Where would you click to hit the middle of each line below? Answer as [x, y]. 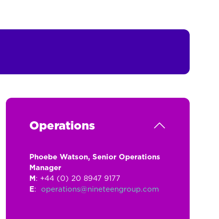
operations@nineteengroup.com [100, 189]
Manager [45, 168]
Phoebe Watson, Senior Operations [95, 157]
